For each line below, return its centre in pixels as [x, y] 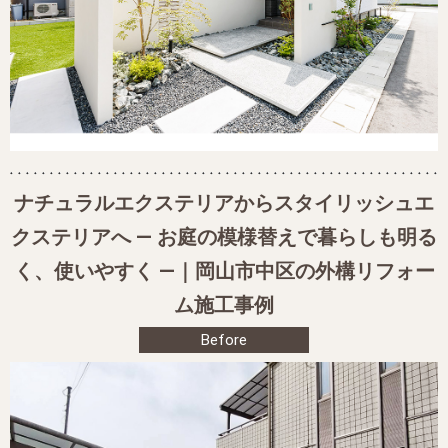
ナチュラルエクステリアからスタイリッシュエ [224, 203]
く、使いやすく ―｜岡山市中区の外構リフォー [224, 271]
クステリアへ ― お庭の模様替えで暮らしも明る [224, 237]
